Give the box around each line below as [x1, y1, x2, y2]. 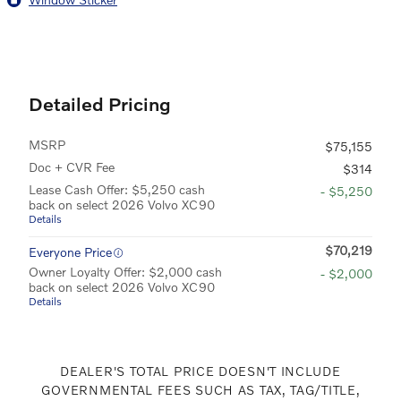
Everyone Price [29, 243, 112, 260]
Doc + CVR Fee [29, 158, 115, 175]
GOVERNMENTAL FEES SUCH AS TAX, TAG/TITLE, [40, 381, 361, 397]
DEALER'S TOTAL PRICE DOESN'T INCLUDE [60, 363, 341, 379]
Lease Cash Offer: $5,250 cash [29, 181, 205, 197]
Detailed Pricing [29, 91, 171, 115]
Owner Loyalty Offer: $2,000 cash [29, 263, 222, 279]
